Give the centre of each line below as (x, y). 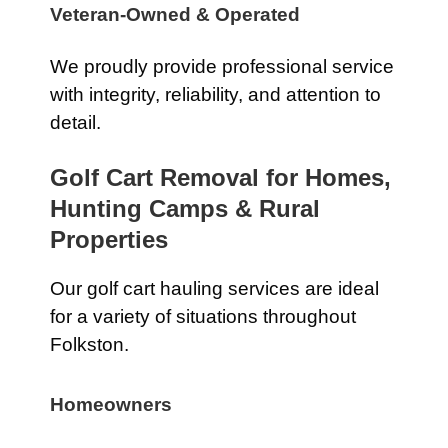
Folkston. (89, 344)
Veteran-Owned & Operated (175, 14)
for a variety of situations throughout (203, 316)
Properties (109, 239)
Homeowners (111, 404)
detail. (75, 122)
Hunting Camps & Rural (185, 208)
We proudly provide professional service (222, 66)
